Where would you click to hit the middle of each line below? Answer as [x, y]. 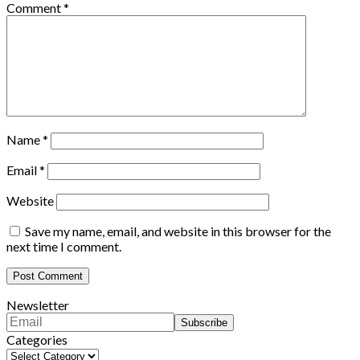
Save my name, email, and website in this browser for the [178, 231]
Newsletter [38, 305]
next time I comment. [64, 246]
